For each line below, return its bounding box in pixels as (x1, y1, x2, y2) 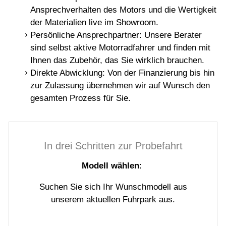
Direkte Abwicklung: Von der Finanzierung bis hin (30, 68, 214, 78)
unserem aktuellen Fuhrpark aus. (51, 194, 175, 204)
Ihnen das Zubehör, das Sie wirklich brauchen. (30, 55, 204, 66)
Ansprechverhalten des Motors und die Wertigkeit (30, 5, 216, 15)
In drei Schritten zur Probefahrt (43, 140, 183, 152)
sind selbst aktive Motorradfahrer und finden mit (30, 43, 210, 53)
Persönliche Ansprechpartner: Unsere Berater (30, 30, 202, 40)
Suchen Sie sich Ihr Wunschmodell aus (39, 182, 187, 192)
